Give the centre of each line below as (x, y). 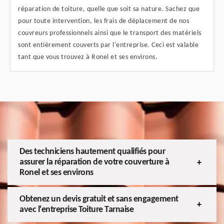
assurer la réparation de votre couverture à (94, 162)
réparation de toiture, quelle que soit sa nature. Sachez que (109, 9)
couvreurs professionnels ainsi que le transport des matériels (110, 33)
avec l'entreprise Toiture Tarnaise (76, 210)
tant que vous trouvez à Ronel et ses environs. (88, 57)
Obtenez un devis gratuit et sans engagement (99, 199)
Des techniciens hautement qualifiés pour (92, 152)
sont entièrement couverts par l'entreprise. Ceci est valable (108, 45)
